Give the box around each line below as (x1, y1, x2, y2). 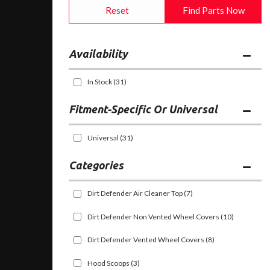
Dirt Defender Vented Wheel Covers (87, 235, 204, 245)
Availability (69, 47, 128, 60)
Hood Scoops (87, 258, 131, 268)
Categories (69, 159, 124, 171)
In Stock (87, 77, 112, 87)
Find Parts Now (182, 4, 245, 16)
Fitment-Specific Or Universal (69, 103, 218, 116)
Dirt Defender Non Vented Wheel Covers (87, 212, 219, 221)
